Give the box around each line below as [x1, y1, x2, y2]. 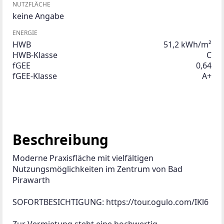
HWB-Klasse [12, 49, 57, 60]
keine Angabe [12, 10, 64, 21]
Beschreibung [12, 129, 108, 149]
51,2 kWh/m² [163, 38, 211, 50]
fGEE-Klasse [12, 70, 57, 81]
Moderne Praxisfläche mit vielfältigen [12, 152, 155, 163]
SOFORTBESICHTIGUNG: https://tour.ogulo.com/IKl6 [12, 196, 208, 207]
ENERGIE [12, 28, 37, 37]
